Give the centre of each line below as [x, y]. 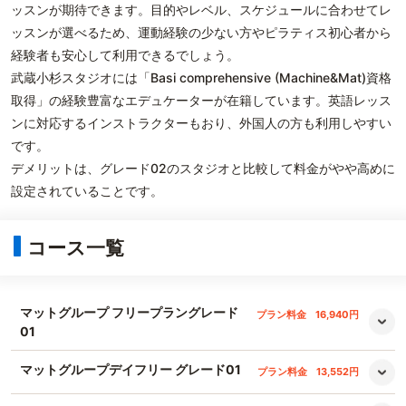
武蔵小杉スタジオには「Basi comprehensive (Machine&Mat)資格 [201, 77]
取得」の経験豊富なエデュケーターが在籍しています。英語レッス [201, 100]
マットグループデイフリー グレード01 [130, 369]
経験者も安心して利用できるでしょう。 [125, 55]
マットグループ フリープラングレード [129, 312]
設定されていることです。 [87, 191]
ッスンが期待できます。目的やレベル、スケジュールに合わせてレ [201, 10]
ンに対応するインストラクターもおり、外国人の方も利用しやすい [201, 123]
